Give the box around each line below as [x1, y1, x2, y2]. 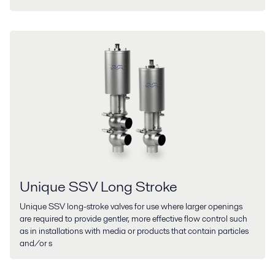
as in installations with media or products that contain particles [20, 225, 249, 238]
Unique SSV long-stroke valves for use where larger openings [20, 200, 242, 213]
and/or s [20, 237, 52, 250]
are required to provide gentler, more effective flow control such [20, 212, 247, 225]
